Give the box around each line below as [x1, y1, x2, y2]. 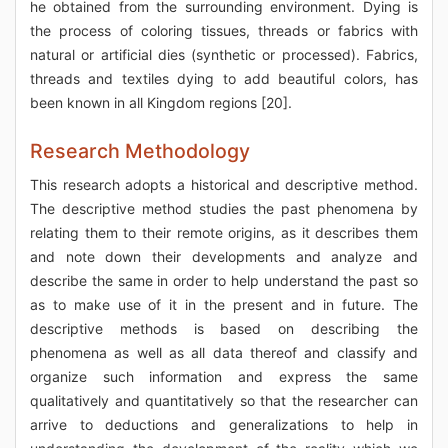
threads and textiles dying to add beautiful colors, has [30, 70, 418, 87]
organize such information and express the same [30, 368, 418, 385]
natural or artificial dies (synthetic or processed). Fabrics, [30, 46, 418, 63]
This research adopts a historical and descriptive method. [30, 176, 418, 193]
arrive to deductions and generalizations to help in [30, 416, 418, 433]
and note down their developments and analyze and [30, 248, 418, 265]
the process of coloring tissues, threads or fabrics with [30, 22, 418, 39]
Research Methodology [30, 139, 250, 163]
